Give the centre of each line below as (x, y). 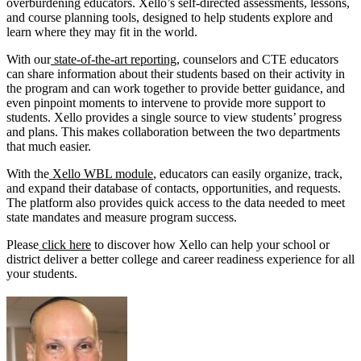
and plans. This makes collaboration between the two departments (173, 132)
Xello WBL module (103, 174)
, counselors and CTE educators (257, 60)
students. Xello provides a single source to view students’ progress (174, 118)
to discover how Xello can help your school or (210, 245)
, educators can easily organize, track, (248, 174)
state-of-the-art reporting (115, 60)
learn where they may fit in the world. (104, 32)
